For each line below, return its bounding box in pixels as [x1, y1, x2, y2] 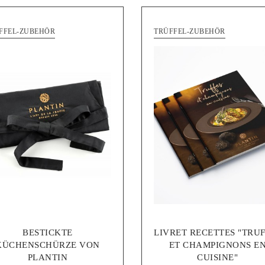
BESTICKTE [22, 228, 73, 238]
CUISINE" [197, 253, 238, 263]
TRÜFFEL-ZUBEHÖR [154, 27, 225, 35]
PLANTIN [27, 253, 67, 263]
